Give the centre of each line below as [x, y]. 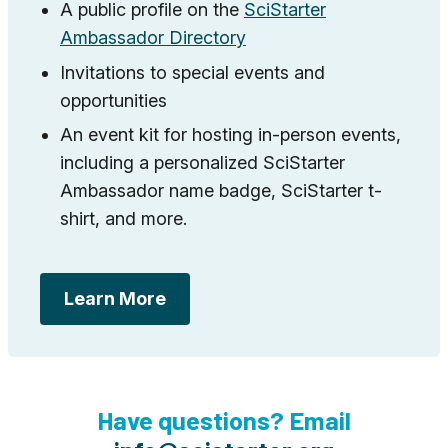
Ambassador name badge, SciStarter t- [221, 191]
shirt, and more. [123, 219]
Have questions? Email [224, 420]
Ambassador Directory [153, 38]
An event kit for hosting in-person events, [230, 135]
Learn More [115, 299]
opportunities [113, 100]
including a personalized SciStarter [202, 163]
